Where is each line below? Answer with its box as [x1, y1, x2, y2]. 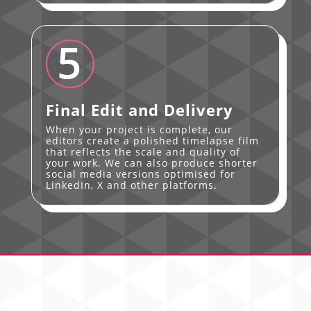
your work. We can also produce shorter [45, 155, 258, 169]
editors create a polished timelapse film [45, 133, 259, 147]
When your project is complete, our [45, 122, 233, 136]
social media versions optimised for [45, 167, 235, 180]
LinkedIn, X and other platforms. [45, 178, 217, 192]
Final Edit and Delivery [45, 99, 233, 120]
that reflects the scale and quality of [45, 144, 240, 158]
